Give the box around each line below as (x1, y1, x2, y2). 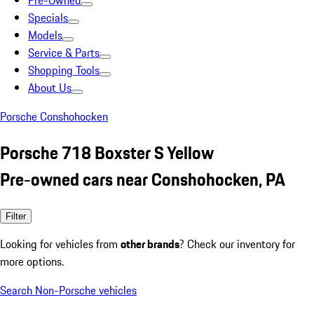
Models (28, 27, 62, 43)
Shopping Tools (28, 62, 100, 78)
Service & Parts (28, 44, 100, 61)
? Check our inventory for (179, 235, 295, 252)
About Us (28, 79, 71, 96)
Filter (6, 210, 26, 221)
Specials (28, 9, 68, 26)
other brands (121, 235, 179, 252)
